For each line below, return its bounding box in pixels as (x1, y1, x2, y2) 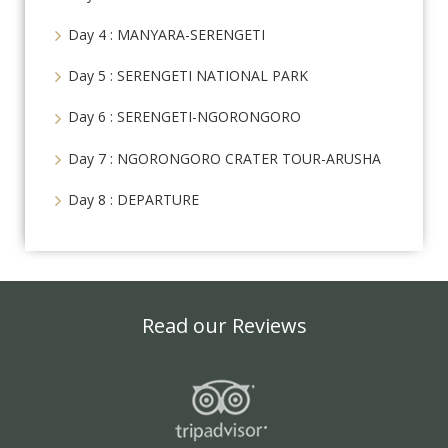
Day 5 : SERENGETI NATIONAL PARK (68, 66, 308, 86)
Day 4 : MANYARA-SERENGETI (68, 24, 265, 44)
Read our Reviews (141, 312, 307, 340)
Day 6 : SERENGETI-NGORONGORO (68, 107, 301, 127)
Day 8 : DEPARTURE (68, 189, 199, 209)
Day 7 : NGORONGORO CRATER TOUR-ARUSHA (68, 148, 381, 168)
